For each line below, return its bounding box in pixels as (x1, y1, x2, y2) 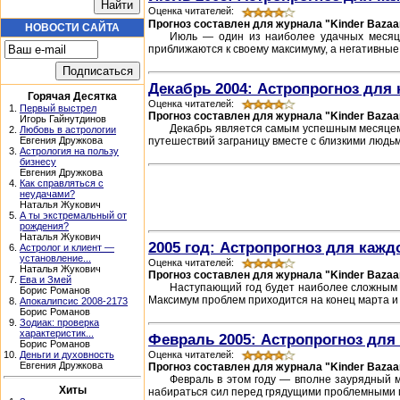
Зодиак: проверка (20, 317, 99, 328)
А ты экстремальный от (20, 210, 127, 221)
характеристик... (20, 328, 94, 338)
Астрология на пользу (20, 146, 119, 156)
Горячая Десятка (28, 90, 117, 103)
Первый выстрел (20, 103, 96, 113)
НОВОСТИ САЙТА (25, 21, 120, 34)
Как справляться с (20, 178, 104, 188)
